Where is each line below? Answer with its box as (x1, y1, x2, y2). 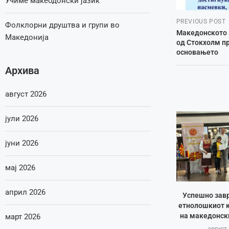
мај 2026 (5, 163, 35, 172)
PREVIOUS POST (176, 18, 226, 25)
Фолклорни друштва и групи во (5, 20, 120, 30)
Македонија (5, 33, 49, 42)
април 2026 (5, 188, 45, 197)
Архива (5, 64, 39, 77)
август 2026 (5, 89, 47, 99)
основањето (176, 48, 218, 56)
